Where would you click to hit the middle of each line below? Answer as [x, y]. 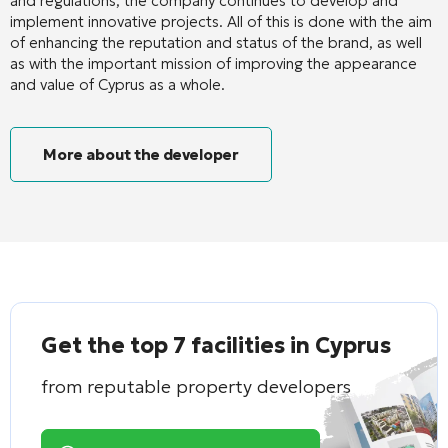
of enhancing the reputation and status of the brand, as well [216, 42]
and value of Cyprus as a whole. [117, 84]
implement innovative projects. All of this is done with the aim [221, 21]
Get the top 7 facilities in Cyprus [216, 345]
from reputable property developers [196, 386]
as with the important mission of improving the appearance [213, 63]
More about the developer [141, 154]
